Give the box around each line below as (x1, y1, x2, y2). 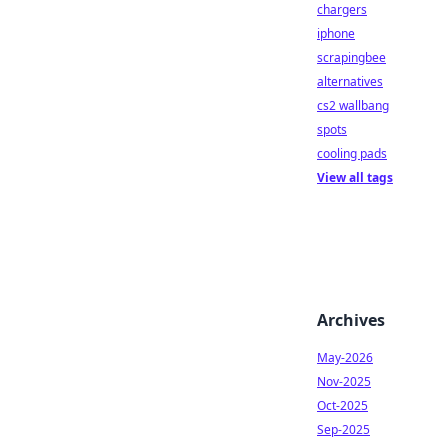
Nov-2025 (317, 373, 371, 390)
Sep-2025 (317, 421, 370, 438)
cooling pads (317, 145, 387, 162)
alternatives (317, 73, 383, 90)
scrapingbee (317, 49, 386, 66)
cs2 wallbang (317, 97, 389, 114)
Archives (317, 309, 385, 331)
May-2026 (317, 349, 373, 366)
